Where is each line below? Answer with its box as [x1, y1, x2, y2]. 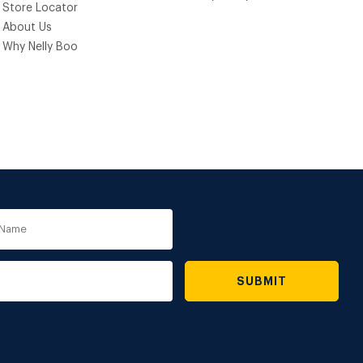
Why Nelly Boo [2, 41, 79, 53]
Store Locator [2, 2, 79, 14]
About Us [2, 22, 53, 33]
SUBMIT [236, 275, 288, 287]
